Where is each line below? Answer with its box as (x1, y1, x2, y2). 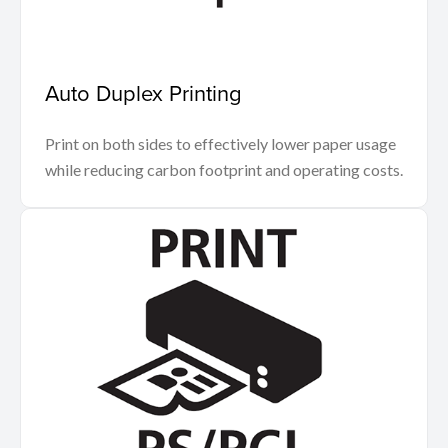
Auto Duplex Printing (45, 77, 242, 109)
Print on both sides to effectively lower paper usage (45, 134, 396, 154)
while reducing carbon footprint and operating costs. (45, 160, 403, 180)
